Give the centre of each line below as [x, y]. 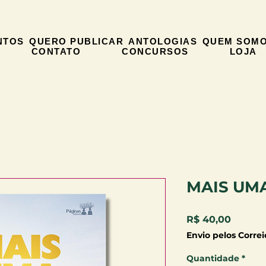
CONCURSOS [155, 51]
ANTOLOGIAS [163, 41]
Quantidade [213, 258]
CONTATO [56, 51]
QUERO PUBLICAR [77, 41]
